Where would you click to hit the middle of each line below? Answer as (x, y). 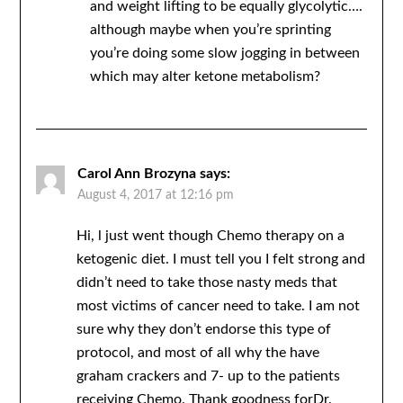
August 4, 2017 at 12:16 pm (155, 196)
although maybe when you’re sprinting (210, 30)
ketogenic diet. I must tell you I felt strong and (220, 260)
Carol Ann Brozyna (136, 174)
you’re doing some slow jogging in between (224, 54)
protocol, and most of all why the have (197, 353)
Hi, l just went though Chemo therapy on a (210, 236)
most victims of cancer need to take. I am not (218, 306)
